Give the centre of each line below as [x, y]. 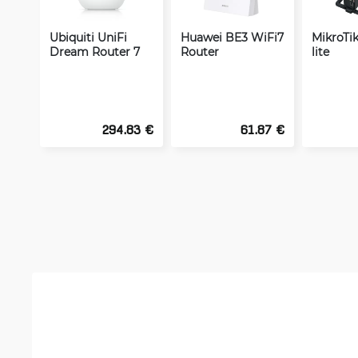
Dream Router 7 [95, 52]
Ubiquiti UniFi [88, 37]
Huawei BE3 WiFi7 [232, 37]
